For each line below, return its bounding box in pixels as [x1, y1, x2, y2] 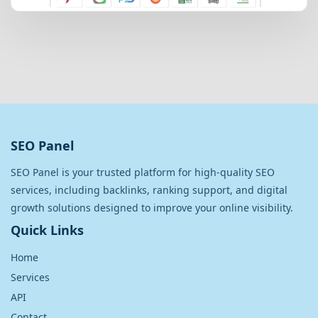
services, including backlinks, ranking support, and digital [11, 182, 287, 197]
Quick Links [11, 221, 84, 238]
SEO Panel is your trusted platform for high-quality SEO [11, 165, 275, 179]
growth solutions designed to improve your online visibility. [11, 200, 293, 214]
